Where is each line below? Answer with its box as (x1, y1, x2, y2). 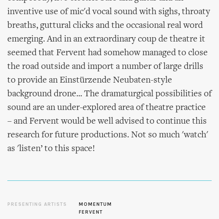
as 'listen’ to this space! (7, 144, 95, 153)
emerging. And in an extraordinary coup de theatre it (7, 35, 205, 44)
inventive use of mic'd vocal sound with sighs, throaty (7, 7, 210, 17)
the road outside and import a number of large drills (7, 62, 203, 71)
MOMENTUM (79, 201, 112, 207)
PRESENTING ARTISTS (7, 201, 67, 207)
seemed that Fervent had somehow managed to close (7, 48, 208, 58)
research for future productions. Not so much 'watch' (7, 131, 208, 140)
